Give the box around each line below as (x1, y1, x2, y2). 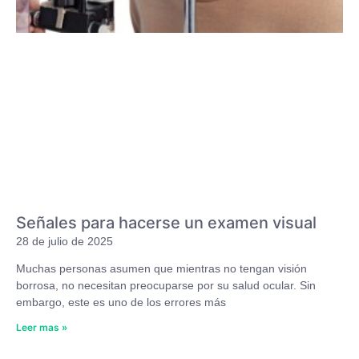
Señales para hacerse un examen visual (16, 213, 317, 233)
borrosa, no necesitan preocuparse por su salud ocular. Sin (16, 279, 316, 292)
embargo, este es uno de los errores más (16, 296, 226, 309)
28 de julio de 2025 (16, 235, 113, 248)
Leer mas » (16, 321, 67, 334)
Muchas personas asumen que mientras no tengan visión (16, 262, 307, 276)
